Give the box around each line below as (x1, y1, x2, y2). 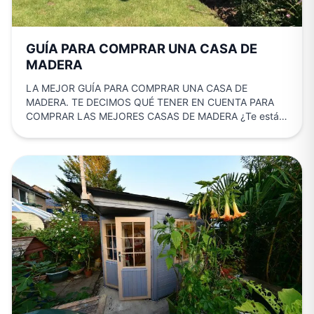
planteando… (26, 124, 86, 137)
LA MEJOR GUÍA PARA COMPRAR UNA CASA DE (26, 82, 247, 95)
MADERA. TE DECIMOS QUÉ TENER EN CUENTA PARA (26, 96, 274, 109)
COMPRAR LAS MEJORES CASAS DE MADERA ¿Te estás (26, 110, 284, 123)
